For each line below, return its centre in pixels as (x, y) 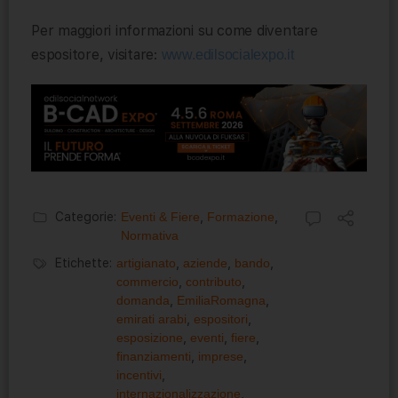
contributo (214, 281)
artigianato (146, 263)
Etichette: (84, 263)
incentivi (139, 374)
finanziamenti (154, 356)
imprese (221, 356)
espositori (221, 318)
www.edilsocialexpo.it (227, 55)
